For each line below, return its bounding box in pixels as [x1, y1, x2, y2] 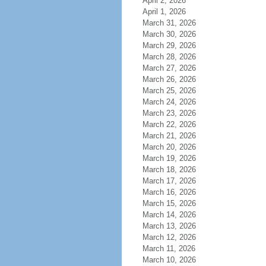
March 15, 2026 [142, 199, 196, 208]
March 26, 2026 [142, 75, 196, 84]
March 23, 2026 [142, 109, 196, 118]
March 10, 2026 [142, 255, 196, 264]
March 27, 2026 [142, 64, 196, 72]
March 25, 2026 [142, 86, 196, 95]
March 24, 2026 [142, 97, 196, 106]
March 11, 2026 [142, 244, 195, 253]
